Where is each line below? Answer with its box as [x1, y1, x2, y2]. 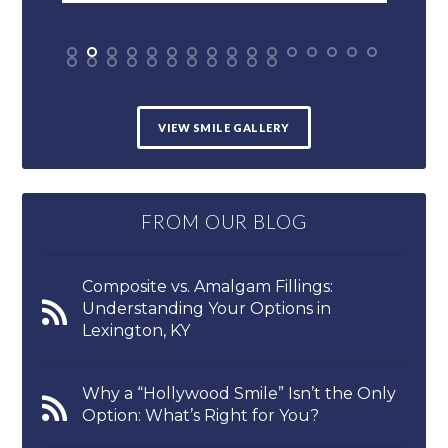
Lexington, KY [82, 321, 191, 341]
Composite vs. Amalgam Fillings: [82, 277, 334, 297]
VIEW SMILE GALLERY [158, 121, 290, 135]
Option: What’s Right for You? [82, 406, 320, 426]
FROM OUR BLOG [140, 211, 308, 234]
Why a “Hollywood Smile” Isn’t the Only [82, 384, 397, 404]
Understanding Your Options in [82, 299, 332, 319]
